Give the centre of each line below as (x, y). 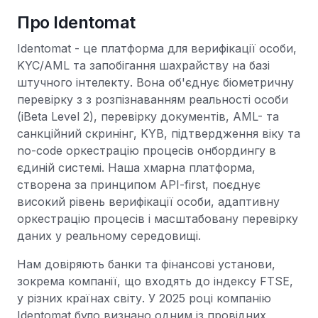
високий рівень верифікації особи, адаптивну (148, 202)
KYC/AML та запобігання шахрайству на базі (143, 65)
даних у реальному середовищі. (109, 236)
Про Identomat (76, 22)
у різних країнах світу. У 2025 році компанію (144, 298)
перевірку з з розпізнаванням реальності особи (153, 99)
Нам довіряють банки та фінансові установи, (146, 264)
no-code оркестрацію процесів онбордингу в (147, 150)
